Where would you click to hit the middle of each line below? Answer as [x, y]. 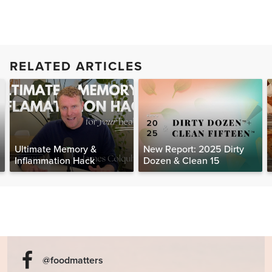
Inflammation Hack [55, 161]
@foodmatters [73, 261]
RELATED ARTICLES [76, 67]
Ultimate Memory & [56, 150]
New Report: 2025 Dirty [194, 150]
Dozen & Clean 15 [182, 161]
